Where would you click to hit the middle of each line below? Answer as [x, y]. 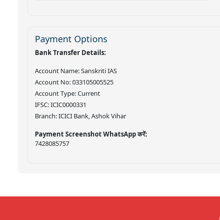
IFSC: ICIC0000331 [61, 104]
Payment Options [71, 39]
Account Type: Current [68, 93]
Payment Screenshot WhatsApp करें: [91, 134]
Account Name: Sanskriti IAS [76, 70]
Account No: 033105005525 [74, 82]
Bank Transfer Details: [70, 52]
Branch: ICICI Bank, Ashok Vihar [81, 116]
